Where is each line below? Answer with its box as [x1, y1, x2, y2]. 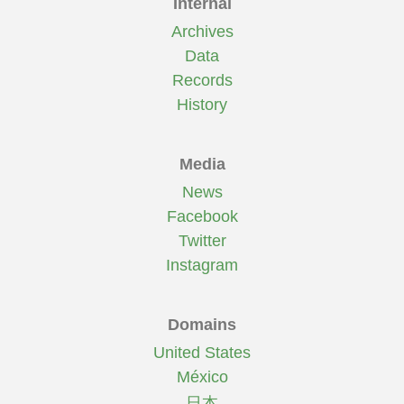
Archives [170, 23, 234, 41]
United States [153, 344, 251, 363]
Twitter [178, 232, 226, 251]
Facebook [166, 207, 238, 226]
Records [171, 71, 233, 90]
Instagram [166, 256, 238, 275]
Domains [168, 316, 236, 335]
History [177, 96, 227, 115]
